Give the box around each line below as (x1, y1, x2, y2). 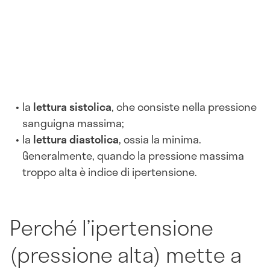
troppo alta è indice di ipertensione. (22, 163, 200, 181)
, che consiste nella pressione (111, 98, 257, 116)
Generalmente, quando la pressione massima (22, 147, 245, 165)
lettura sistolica (33, 98, 112, 116)
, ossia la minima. (119, 131, 202, 148)
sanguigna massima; (22, 115, 125, 132)
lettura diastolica (31, 131, 119, 148)
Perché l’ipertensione (10, 211, 213, 244)
